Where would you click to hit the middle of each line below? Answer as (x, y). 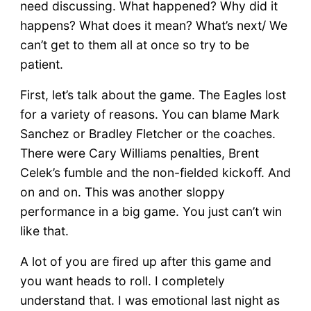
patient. (41, 64)
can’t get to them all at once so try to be (134, 44)
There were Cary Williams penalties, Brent (139, 153)
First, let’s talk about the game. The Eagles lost (153, 94)
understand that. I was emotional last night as (150, 300)
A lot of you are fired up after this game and (145, 261)
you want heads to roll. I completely (122, 280)
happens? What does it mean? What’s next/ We (153, 25)
